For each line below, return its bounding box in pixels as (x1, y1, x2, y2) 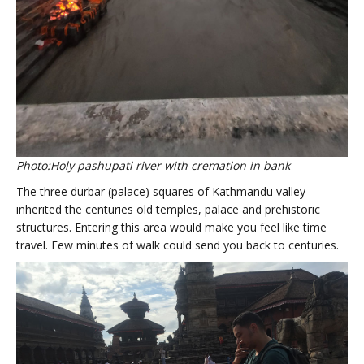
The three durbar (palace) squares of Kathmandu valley (16, 183, 305, 199)
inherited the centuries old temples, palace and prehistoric (16, 201, 320, 217)
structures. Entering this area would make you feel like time (16, 219, 327, 235)
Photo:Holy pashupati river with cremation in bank (16, 157, 290, 173)
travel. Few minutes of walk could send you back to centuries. (16, 236, 339, 253)
